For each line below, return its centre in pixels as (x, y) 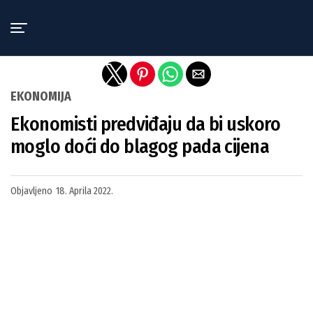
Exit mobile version (156, 16)
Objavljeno (31, 191)
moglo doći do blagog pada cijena (140, 146)
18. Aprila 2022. (85, 191)
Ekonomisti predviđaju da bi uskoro (145, 124)
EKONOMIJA (41, 96)
